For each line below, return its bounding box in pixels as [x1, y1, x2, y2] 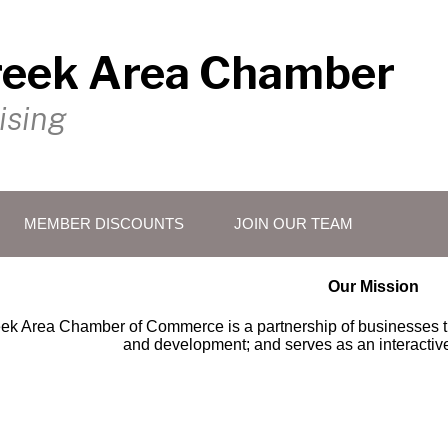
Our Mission [327, 278, 423, 296]
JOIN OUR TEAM [234, 216, 353, 232]
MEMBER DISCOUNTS [24, 216, 184, 232]
